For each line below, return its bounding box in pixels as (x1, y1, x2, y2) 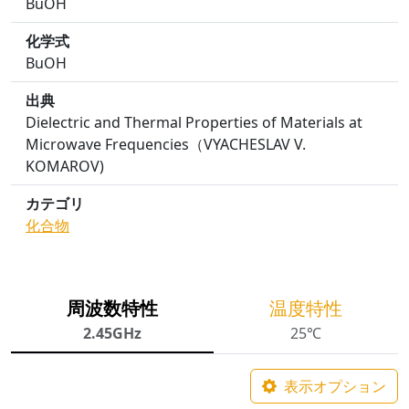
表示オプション (284, 376, 386, 396)
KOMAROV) (26, 156, 104, 176)
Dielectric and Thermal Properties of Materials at (26, 112, 362, 132)
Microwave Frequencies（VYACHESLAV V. (26, 134, 306, 154)
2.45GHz (83, 323, 142, 343)
